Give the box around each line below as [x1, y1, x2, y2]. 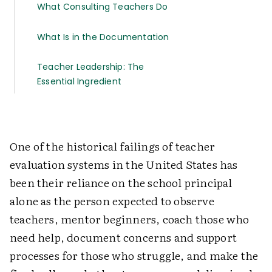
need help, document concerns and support [10, 229, 237, 245]
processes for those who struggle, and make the [10, 247, 259, 263]
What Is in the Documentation [37, 31, 169, 43]
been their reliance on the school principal [10, 174, 233, 191]
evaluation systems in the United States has [10, 156, 238, 172]
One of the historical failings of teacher [10, 138, 216, 154]
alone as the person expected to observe [10, 192, 214, 209]
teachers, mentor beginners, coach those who [10, 211, 250, 227]
